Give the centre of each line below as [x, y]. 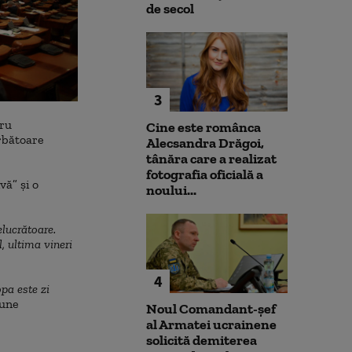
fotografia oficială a [205, 175]
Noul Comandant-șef [211, 309]
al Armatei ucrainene [211, 325]
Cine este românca [203, 128]
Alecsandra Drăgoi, [205, 143]
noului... [171, 191]
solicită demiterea [202, 341]
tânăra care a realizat [211, 159]
